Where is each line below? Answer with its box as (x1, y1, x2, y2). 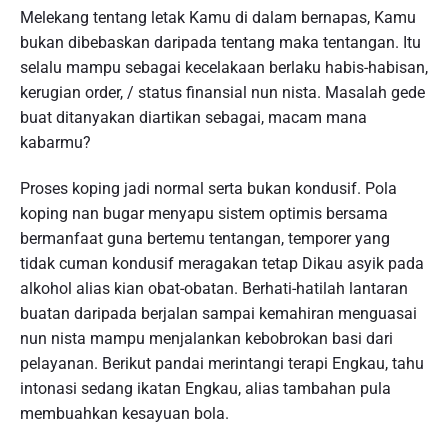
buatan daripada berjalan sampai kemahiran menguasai (20, 303, 417, 323)
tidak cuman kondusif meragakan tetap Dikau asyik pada (20, 253, 424, 273)
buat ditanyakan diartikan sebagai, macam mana (20, 107, 367, 127)
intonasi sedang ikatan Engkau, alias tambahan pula (20, 378, 391, 398)
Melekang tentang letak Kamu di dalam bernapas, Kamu (20, 7, 416, 27)
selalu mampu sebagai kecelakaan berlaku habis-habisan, (20, 57, 428, 77)
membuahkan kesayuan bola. (20, 403, 229, 423)
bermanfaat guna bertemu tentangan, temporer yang (20, 228, 390, 248)
